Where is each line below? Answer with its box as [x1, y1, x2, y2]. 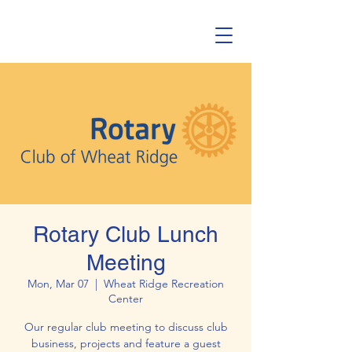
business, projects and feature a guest [31, 336, 221, 350]
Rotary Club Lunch [33, 222, 218, 247]
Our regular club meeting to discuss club [24, 320, 228, 334]
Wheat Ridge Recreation [104, 277, 224, 291]
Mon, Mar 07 [27, 277, 89, 291]
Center [108, 291, 143, 306]
